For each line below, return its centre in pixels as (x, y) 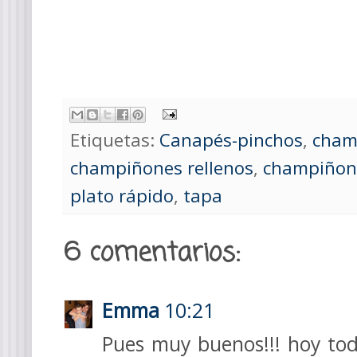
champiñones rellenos (162, 168)
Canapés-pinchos (231, 140)
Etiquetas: (115, 140)
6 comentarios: (152, 254)
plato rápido (122, 196)
